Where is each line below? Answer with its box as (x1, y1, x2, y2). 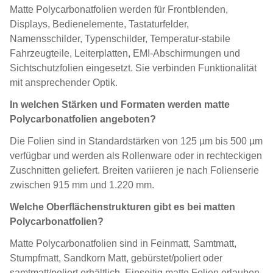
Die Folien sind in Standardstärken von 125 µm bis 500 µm (10, 136, 263, 146)
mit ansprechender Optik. (10, 77, 118, 88)
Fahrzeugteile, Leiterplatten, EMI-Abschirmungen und (10, 48, 240, 58)
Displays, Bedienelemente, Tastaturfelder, (10, 19, 189, 29)
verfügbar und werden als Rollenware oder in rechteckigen (10, 151, 262, 161)
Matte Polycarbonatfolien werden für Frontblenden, (10, 4, 228, 15)
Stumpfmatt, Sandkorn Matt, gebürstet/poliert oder (10, 253, 222, 263)
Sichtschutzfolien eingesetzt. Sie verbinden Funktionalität (10, 63, 257, 73)
